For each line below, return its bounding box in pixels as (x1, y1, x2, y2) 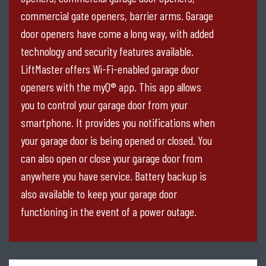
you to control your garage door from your (21, 97, 188, 112)
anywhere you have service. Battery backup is (21, 169, 207, 183)
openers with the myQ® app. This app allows (21, 80, 201, 94)
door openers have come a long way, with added (21, 26, 214, 41)
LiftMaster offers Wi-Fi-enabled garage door (21, 62, 199, 77)
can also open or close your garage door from (21, 151, 202, 166)
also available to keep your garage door (21, 186, 177, 201)
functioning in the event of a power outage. (21, 204, 197, 219)
